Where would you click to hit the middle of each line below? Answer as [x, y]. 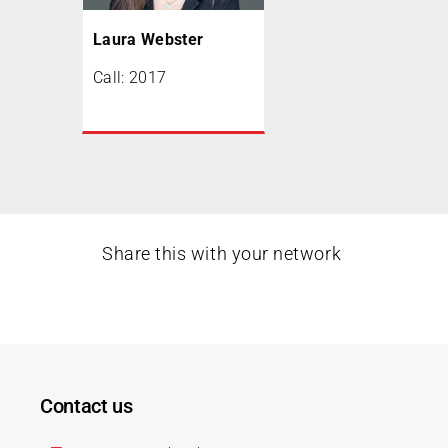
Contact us [86, 405]
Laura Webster [148, 40]
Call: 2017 [130, 78]
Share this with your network [222, 253]
